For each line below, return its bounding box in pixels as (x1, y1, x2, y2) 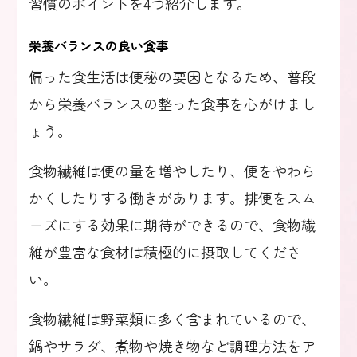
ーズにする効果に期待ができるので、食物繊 (29, 214, 316, 236)
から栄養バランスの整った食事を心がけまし (29, 93, 316, 115)
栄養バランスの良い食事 (29, 36, 169, 56)
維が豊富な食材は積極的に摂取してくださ (29, 241, 301, 263)
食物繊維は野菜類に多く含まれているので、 (29, 308, 316, 330)
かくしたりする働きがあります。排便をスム (29, 187, 316, 209)
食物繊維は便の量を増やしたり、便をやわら (29, 160, 316, 182)
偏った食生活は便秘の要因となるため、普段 (29, 66, 316, 88)
